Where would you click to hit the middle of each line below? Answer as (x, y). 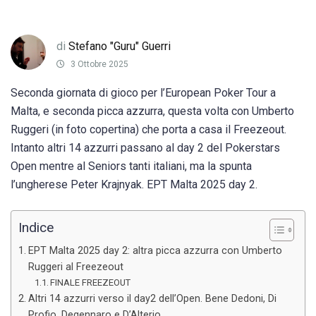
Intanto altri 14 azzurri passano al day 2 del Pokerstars (145, 148)
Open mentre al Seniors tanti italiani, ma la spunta (131, 166)
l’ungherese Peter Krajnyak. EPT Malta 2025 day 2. (134, 184)
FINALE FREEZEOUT (91, 283)
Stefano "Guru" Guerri (120, 46)
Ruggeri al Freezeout (75, 267)
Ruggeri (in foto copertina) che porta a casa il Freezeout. (148, 129)
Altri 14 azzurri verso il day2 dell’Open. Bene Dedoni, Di (152, 299)
